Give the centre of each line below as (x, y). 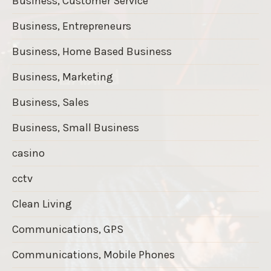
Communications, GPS (68, 229)
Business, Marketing (63, 77)
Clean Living (42, 204)
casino (28, 153)
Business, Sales (51, 102)
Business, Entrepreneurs (72, 26)
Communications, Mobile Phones (93, 254)
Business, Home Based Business (92, 51)
